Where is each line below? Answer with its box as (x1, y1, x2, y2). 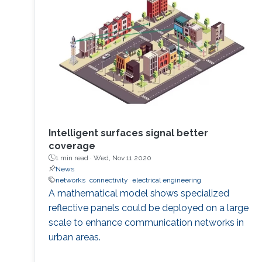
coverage (48, 140, 95, 151)
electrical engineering (132, 175, 201, 184)
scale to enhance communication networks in (48, 216, 244, 228)
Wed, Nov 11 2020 (93, 153, 151, 162)
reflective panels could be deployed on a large (48, 202, 249, 213)
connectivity (89, 175, 128, 184)
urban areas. (48, 231, 101, 243)
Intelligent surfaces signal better (48, 127, 208, 139)
